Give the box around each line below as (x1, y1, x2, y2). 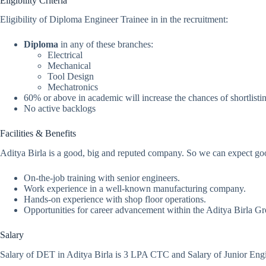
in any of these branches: (58, 39, 153, 50)
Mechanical (47, 61, 91, 71)
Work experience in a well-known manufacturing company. (24, 183, 246, 194)
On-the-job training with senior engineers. (24, 173, 180, 183)
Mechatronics (47, 82, 98, 93)
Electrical (47, 50, 83, 61)
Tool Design (47, 71, 94, 82)
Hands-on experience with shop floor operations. (24, 194, 206, 205)
